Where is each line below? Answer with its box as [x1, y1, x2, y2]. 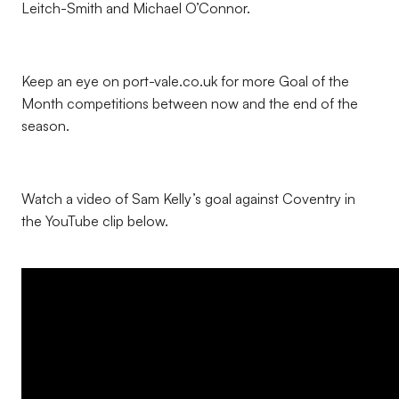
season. [21, 117, 69, 134]
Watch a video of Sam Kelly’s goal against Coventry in [21, 190, 355, 208]
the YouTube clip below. [21, 212, 168, 230]
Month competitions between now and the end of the [21, 94, 358, 112]
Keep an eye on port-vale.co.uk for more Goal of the [21, 72, 349, 90]
